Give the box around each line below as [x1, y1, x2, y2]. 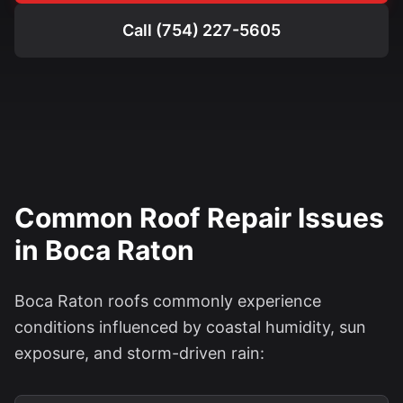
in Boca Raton [14, 234, 194, 266]
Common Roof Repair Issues [14, 201, 384, 234]
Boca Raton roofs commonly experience [14, 291, 321, 310]
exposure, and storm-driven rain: [14, 344, 264, 363]
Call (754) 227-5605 [122, 21, 281, 40]
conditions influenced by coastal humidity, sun [14, 318, 366, 336]
